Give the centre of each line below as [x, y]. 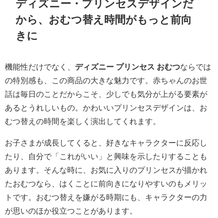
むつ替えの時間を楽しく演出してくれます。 [83, 121]
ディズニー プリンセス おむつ [127, 67]
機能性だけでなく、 [40, 67]
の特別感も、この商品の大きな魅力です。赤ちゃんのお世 [106, 81]
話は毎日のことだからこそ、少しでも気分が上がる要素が [106, 94]
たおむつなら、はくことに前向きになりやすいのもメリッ [106, 184]
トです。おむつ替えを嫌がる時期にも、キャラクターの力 [106, 197]
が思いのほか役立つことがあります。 [71, 211]
